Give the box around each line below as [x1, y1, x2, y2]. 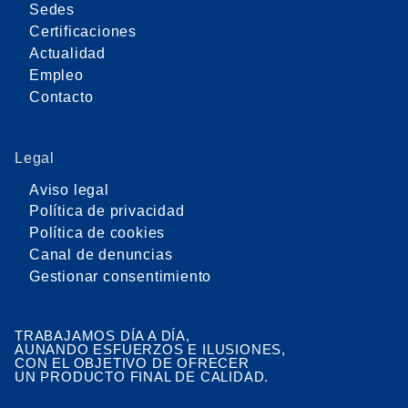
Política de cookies [29, 225, 166, 241]
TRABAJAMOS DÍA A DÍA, [15, 327, 190, 343]
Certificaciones [29, 24, 137, 40]
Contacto [29, 88, 94, 105]
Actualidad [29, 45, 106, 61]
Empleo [29, 66, 84, 83]
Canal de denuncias [29, 246, 173, 262]
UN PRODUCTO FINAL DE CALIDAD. [15, 368, 270, 384]
